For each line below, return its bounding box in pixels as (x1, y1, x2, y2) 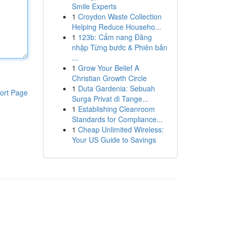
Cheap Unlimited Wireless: (78, 124, 164, 135)
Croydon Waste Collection (78, 11, 162, 22)
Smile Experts (71, 1, 117, 11)
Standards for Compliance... (71, 114, 163, 124)
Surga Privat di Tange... (71, 93, 148, 104)
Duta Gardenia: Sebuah (78, 83, 155, 93)
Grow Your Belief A (78, 63, 139, 73)
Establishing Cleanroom (78, 104, 155, 114)
